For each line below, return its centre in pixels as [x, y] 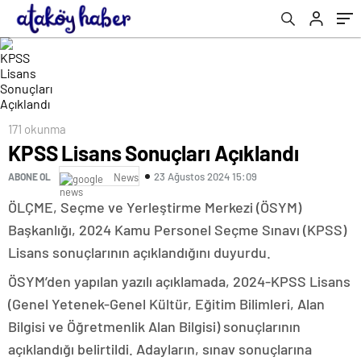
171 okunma [37, 129]
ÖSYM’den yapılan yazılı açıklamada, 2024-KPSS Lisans [179, 281]
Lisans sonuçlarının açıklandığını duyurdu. [139, 252]
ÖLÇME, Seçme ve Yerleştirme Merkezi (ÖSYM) [155, 207]
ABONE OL [29, 176]
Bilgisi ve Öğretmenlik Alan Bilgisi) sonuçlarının [154, 326]
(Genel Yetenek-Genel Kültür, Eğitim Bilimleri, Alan [166, 304]
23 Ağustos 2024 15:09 [205, 176]
